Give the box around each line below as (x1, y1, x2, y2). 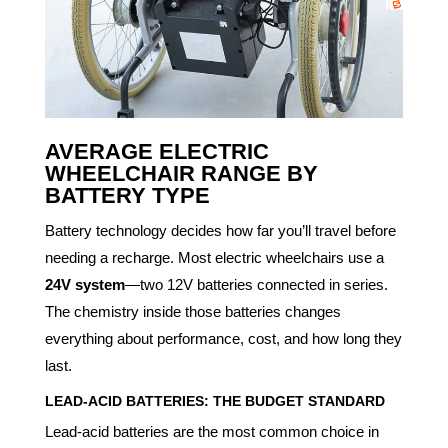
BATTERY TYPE (44, 183, 210, 209)
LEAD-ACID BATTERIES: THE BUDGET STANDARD (44, 393, 385, 410)
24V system (44, 276, 125, 294)
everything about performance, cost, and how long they (44, 330, 402, 348)
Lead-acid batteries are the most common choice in (44, 423, 379, 441)
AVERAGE (44, 139, 159, 165)
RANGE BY (194, 161, 318, 187)
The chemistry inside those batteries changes (44, 303, 341, 321)
